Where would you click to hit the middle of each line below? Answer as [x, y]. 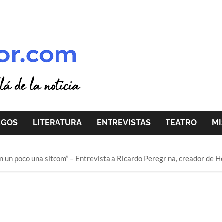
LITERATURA [57, 123]
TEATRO [181, 123]
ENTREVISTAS [124, 123]
